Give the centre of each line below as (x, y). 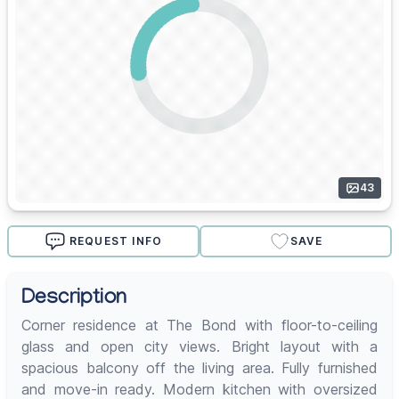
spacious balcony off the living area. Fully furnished (199, 368)
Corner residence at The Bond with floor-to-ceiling (199, 326)
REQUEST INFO (116, 241)
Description (74, 300)
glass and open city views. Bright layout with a (199, 347)
